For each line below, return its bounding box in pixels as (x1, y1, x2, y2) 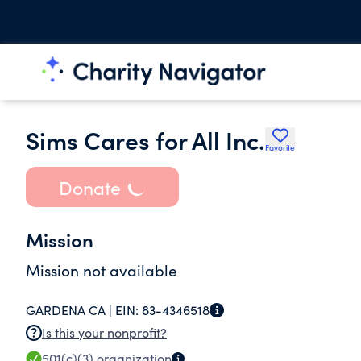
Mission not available (26, 259, 177, 280)
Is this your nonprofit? (42, 324, 167, 341)
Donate (58, 174, 121, 200)
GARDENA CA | (26, 301, 115, 318)
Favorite (265, 142, 295, 153)
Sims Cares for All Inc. (26, 122, 265, 156)
